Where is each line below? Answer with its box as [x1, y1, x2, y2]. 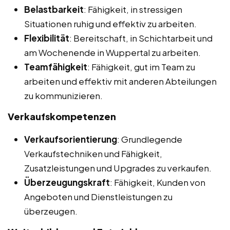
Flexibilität [24, 32, 69, 44]
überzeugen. [24, 205, 78, 217]
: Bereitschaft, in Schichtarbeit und [69, 32, 213, 44]
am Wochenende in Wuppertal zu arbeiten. [24, 46, 201, 58]
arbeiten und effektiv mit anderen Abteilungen [24, 75, 217, 87]
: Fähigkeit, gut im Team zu [87, 61, 195, 72]
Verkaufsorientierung [24, 133, 117, 145]
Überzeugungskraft [24, 176, 110, 188]
